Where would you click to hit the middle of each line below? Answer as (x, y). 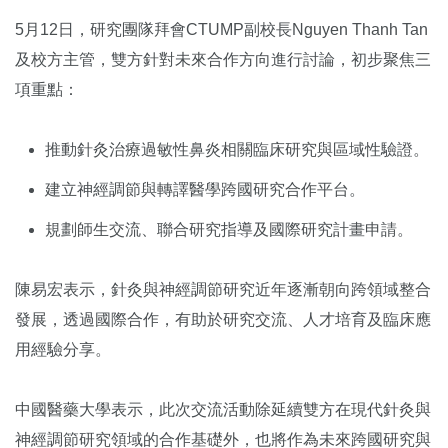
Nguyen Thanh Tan (360, 29)
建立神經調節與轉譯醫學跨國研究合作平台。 (205, 189)
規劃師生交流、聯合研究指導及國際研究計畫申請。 (229, 229)
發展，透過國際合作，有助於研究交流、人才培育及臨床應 (223, 319)
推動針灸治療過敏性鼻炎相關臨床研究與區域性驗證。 (237, 149)
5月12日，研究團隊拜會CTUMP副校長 (153, 29)
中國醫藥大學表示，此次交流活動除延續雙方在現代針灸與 (223, 409)
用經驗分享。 (63, 349)
